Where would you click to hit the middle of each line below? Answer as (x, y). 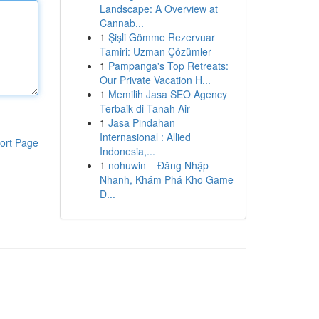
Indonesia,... (127, 151)
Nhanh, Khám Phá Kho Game (166, 179)
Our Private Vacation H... (155, 80)
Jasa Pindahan (141, 122)
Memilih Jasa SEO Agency (167, 94)
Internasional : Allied (145, 137)
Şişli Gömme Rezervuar (161, 37)
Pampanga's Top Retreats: (168, 66)
